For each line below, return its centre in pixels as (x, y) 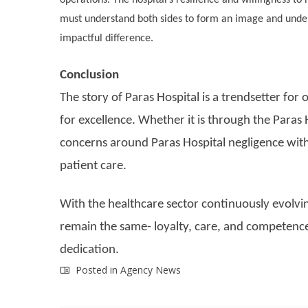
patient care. (93, 166)
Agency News (151, 269)
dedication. (89, 250)
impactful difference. (107, 38)
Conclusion (89, 75)
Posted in (97, 269)
